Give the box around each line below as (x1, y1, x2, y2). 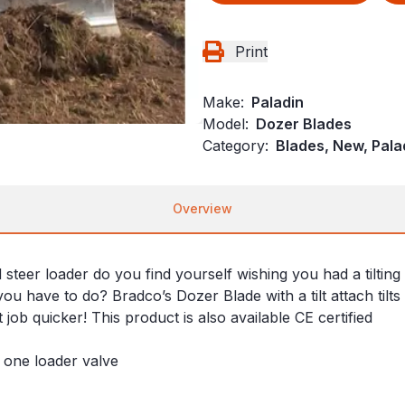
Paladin (251, 93, 304, 112)
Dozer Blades (256, 115, 352, 134)
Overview (173, 201, 232, 217)
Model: (202, 115, 249, 134)
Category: (202, 137, 268, 155)
